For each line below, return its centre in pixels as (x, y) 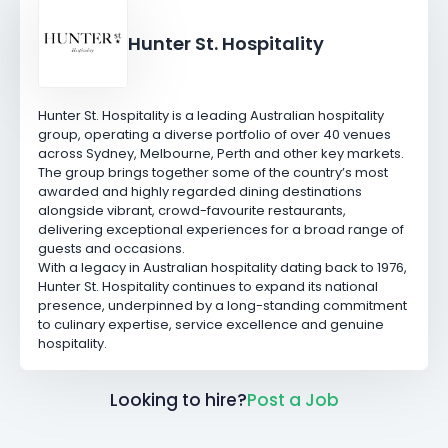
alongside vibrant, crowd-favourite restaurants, (191, 210)
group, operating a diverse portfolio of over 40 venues (214, 134)
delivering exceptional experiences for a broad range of (220, 229)
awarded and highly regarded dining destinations (199, 191)
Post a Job (292, 399)
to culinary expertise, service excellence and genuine (210, 324)
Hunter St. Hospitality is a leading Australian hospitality (210, 115)
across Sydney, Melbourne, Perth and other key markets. (220, 153)
